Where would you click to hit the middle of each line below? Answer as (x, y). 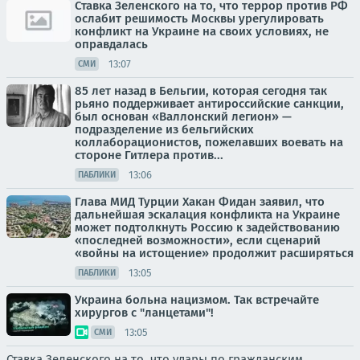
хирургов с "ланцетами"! (144, 313)
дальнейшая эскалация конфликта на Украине (207, 215)
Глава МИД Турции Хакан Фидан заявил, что (200, 202)
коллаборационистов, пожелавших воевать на (209, 143)
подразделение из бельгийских (164, 130)
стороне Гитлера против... (149, 155)
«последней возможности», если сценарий (198, 241)
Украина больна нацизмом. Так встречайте (197, 300)
